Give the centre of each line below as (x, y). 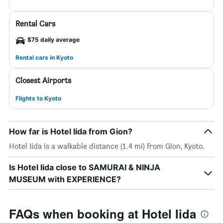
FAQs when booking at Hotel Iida (103, 214)
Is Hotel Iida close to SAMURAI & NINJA (85, 167)
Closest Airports (43, 80)
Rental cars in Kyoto (44, 57)
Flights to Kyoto (38, 98)
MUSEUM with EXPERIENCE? (65, 179)
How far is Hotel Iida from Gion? (71, 131)
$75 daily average (54, 40)
